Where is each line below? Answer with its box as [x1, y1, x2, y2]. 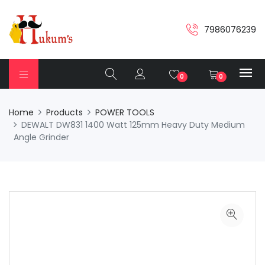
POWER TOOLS [95, 106, 154, 118]
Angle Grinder [14, 131, 69, 143]
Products [46, 106, 83, 118]
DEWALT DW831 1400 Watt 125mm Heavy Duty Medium [21, 119, 245, 131]
